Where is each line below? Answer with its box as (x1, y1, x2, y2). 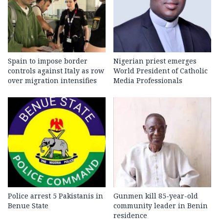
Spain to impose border (8, 56, 88, 66)
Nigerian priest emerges (113, 56, 197, 66)
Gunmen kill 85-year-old (113, 191, 198, 201)
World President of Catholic (113, 66, 208, 76)
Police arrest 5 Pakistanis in (8, 191, 103, 201)
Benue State (8, 201, 48, 211)
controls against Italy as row (8, 66, 104, 76)
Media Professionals (113, 76, 182, 86)
